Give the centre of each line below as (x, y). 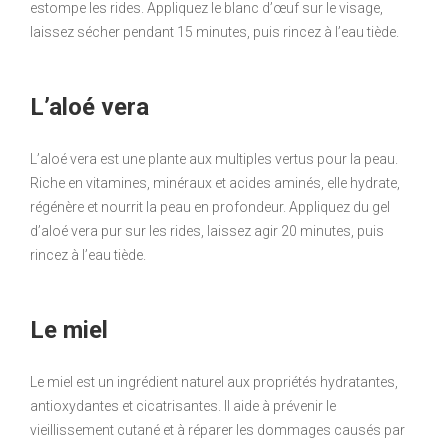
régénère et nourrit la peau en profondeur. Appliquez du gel (210, 207)
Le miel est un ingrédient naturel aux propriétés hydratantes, (214, 382)
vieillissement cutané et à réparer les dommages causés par (217, 430)
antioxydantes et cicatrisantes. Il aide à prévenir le (183, 406)
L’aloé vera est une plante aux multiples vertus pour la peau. (214, 159)
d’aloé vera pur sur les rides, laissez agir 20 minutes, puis (207, 231)
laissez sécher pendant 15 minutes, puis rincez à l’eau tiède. (214, 32)
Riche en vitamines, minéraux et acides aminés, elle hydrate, (215, 183)
